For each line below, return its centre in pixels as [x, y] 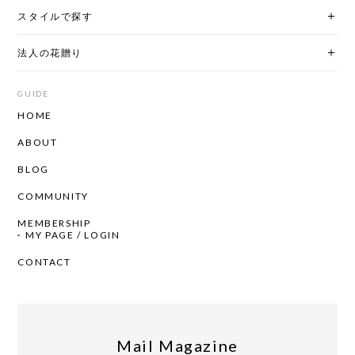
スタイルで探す [55, 17]
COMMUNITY [53, 196]
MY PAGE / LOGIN [73, 235]
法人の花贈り [50, 53]
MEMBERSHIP [54, 223]
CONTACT [44, 262]
